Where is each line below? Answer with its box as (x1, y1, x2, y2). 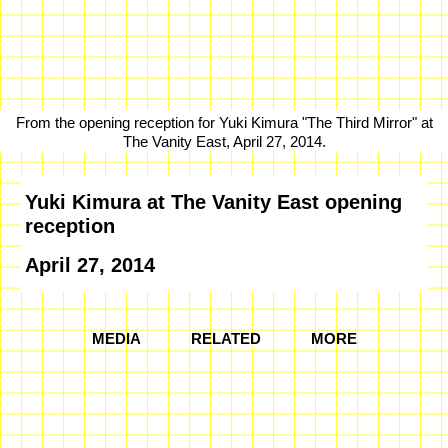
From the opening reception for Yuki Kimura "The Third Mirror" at (15, 114, 433, 131)
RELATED (190, 330, 261, 347)
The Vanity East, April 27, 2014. (122, 133, 326, 150)
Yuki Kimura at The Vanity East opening (25, 191, 402, 213)
